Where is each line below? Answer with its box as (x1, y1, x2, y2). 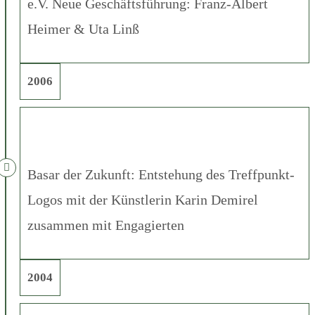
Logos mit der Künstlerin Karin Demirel (27, 191, 258, 207)
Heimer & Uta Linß (27, 20, 139, 37)
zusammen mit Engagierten (27, 217, 184, 233)
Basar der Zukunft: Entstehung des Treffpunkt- (27, 166, 295, 182)
